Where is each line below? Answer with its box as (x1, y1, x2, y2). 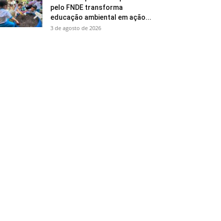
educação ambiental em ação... (50, 13, 151, 21)
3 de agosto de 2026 (50, 24, 101, 32)
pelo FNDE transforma (50, 3, 123, 11)
